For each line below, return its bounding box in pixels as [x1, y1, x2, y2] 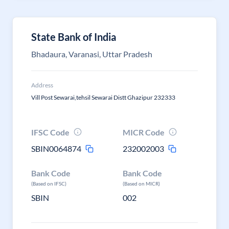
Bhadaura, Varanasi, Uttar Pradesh [31, 49, 152, 59]
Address [31, 81, 53, 89]
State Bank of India [31, 31, 116, 43]
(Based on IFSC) [31, 180, 66, 187]
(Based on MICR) [123, 180, 161, 187]
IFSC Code [31, 127, 70, 137]
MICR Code [123, 127, 165, 137]
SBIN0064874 [31, 144, 81, 153]
